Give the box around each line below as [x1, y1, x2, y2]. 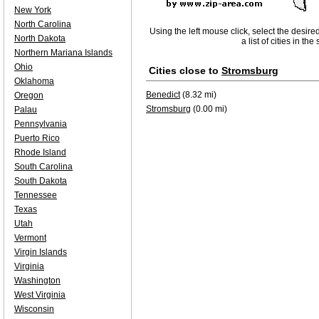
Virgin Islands [14, 247, 67, 257]
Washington [14, 276, 61, 286]
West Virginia [14, 290, 66, 300]
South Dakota [14, 176, 67, 186]
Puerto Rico [14, 133, 60, 143]
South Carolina [14, 162, 73, 172]
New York [14, 5, 51, 15]
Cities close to [149, 65, 221, 76]
